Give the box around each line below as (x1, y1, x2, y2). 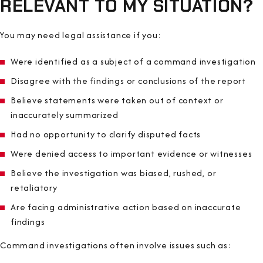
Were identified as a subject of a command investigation (11, 55, 256, 68)
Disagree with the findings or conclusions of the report (11, 74, 246, 87)
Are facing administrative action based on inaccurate (11, 200, 241, 213)
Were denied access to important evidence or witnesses (11, 147, 252, 160)
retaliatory (11, 181, 58, 194)
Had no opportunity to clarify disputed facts (11, 127, 201, 140)
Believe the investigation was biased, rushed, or (11, 166, 217, 179)
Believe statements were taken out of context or (11, 93, 224, 106)
